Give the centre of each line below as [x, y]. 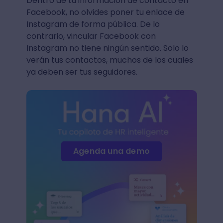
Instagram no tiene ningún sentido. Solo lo [107, 48]
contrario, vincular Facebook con [91, 36]
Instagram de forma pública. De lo [93, 24]
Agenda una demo [111, 151]
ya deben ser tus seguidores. [82, 72]
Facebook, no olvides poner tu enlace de [105, 12]
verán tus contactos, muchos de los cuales [110, 60]
